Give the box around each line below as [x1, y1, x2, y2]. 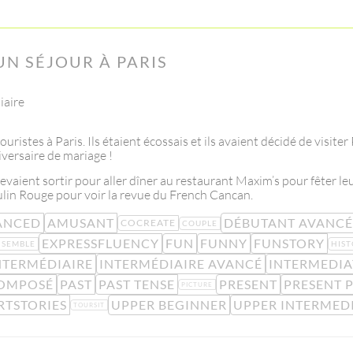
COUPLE [181, 217, 217, 228]
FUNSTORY [254, 236, 325, 251]
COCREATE [120, 217, 176, 229]
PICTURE [180, 281, 213, 289]
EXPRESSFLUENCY [42, 236, 159, 251]
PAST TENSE [98, 277, 175, 292]
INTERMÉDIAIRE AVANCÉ [98, 256, 262, 272]
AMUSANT [46, 215, 114, 231]
